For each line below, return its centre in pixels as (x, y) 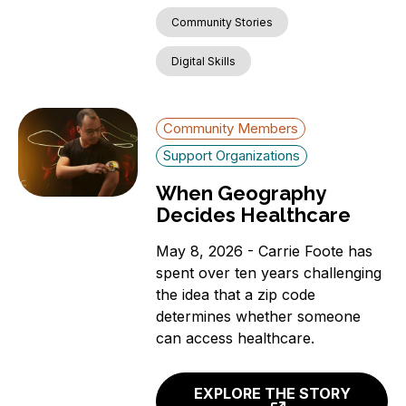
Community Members (231, 129)
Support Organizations (232, 156)
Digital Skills (204, 62)
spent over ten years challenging (269, 273)
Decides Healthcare (254, 215)
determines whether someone (259, 317)
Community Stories (222, 23)
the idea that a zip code (236, 295)
